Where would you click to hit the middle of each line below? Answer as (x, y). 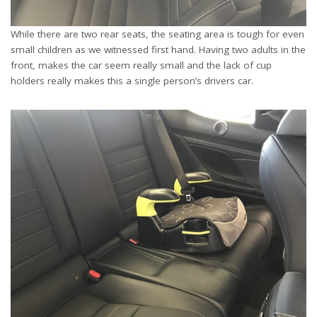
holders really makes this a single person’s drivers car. (132, 81)
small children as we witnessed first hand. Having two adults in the (158, 50)
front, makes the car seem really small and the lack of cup (141, 65)
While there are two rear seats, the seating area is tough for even (157, 34)
